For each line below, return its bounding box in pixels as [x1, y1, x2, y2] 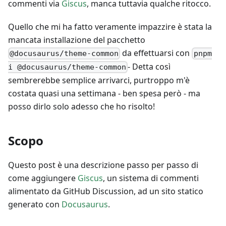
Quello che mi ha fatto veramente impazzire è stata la [8, 21, 212, 32]
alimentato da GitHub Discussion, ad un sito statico [8, 186, 203, 197]
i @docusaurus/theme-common [8, 63, 126, 72]
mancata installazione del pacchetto [8, 34, 145, 45]
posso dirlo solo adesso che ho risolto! [8, 101, 155, 112]
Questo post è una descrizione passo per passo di [8, 159, 198, 171]
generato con [8, 199, 62, 210]
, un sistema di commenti [103, 173, 199, 184]
